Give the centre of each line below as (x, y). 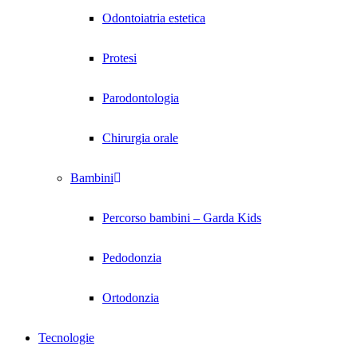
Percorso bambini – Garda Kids (182, 217)
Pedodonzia (132, 257)
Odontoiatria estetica (154, 18)
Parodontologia (141, 97)
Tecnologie (66, 337)
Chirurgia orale (140, 137)
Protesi (119, 58)
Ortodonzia (131, 297)
